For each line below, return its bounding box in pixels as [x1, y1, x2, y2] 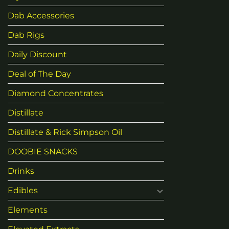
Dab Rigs [8, 30, 44, 40]
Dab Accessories [8, 11, 74, 21]
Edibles [8, 186, 38, 196]
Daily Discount [8, 50, 67, 60]
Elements [8, 205, 48, 215]
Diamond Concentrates [8, 88, 103, 99]
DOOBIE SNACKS [8, 147, 78, 157]
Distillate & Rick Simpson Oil [8, 127, 122, 138]
